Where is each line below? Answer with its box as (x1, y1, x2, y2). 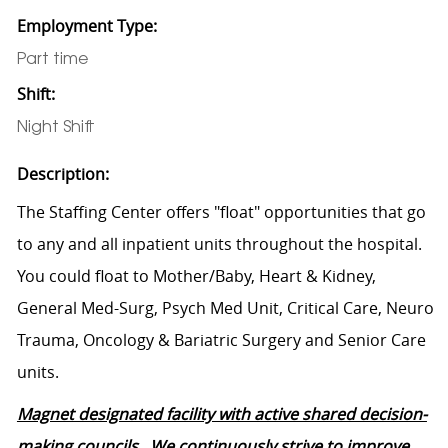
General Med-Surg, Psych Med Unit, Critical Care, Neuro (16, 296, 434, 319)
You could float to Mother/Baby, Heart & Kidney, (16, 264, 376, 287)
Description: (16, 162, 109, 185)
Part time (16, 51, 89, 68)
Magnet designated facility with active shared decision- (16, 402, 427, 425)
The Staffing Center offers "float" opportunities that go (16, 200, 426, 223)
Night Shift (16, 119, 95, 136)
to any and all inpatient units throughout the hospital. (16, 232, 422, 255)
